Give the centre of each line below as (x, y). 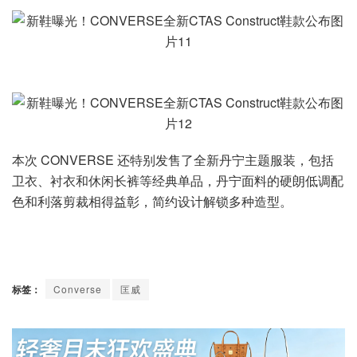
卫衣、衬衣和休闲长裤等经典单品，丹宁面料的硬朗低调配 (178, 181)
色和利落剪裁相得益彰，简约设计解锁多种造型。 (152, 202)
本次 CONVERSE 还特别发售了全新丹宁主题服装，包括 (173, 160)
